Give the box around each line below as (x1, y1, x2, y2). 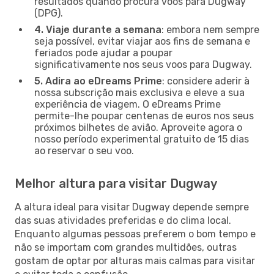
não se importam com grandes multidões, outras (15, 241, 237, 253)
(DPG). (34, 7, 63, 19)
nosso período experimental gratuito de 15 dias (34, 133, 249, 145)
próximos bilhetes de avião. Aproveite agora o (34, 121, 242, 133)
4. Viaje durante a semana (34, 23, 161, 35)
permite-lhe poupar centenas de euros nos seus (34, 109, 254, 122)
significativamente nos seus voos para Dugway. (34, 58, 252, 70)
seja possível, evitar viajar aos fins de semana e (34, 35, 250, 47)
